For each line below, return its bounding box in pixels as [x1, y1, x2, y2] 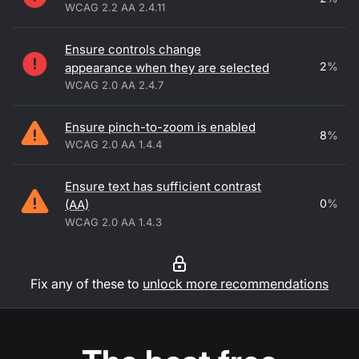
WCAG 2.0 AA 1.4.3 [65, 216, 162, 228]
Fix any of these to [30, 276, 139, 292]
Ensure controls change [65, 42, 201, 57]
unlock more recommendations [143, 276, 329, 292]
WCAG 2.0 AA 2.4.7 [65, 79, 163, 91]
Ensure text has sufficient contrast [65, 179, 261, 194]
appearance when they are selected [65, 60, 269, 75]
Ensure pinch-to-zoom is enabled [65, 119, 256, 135]
